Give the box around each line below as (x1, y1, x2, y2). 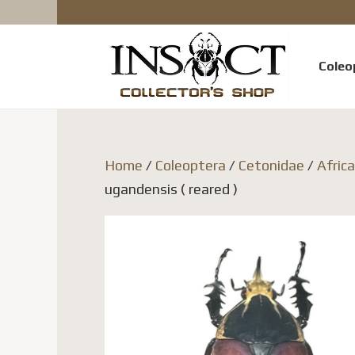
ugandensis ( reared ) (105, 181, 238, 197)
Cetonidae (239, 157, 304, 174)
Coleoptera (155, 157, 226, 174)
